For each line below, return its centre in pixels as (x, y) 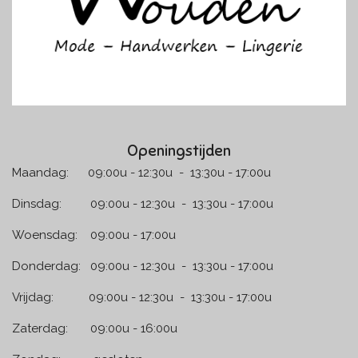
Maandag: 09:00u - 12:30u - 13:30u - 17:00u (141, 173)
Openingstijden (179, 151)
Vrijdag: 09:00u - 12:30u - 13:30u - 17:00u (142, 298)
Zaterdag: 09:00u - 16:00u (144, 329)
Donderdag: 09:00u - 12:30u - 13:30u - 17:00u (143, 267)
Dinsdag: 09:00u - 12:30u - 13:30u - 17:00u (143, 204)
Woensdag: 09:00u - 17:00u (111, 235)
